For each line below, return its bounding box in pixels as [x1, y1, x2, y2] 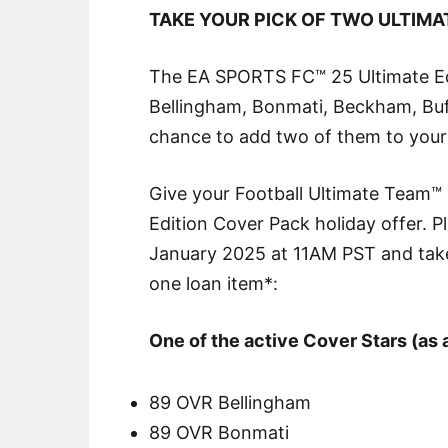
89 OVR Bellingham [149, 391, 312, 413]
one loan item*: [149, 273, 279, 295]
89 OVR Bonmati [149, 421, 290, 443]
